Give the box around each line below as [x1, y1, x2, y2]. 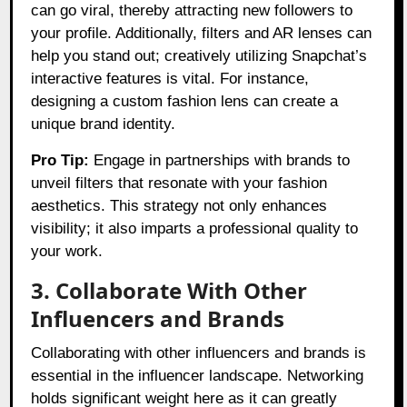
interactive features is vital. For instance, [31, 70, 310, 88]
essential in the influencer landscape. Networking [31, 367, 364, 385]
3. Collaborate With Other [31, 275, 308, 306]
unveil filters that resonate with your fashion [31, 174, 328, 193]
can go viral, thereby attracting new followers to [31, 2, 353, 20]
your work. [31, 243, 104, 261]
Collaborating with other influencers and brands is [31, 344, 367, 362]
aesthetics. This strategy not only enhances [31, 197, 328, 215]
